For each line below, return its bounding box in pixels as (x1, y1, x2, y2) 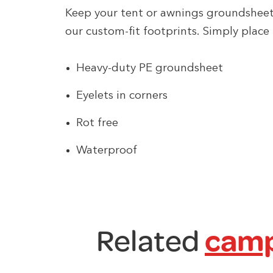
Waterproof (76, 144, 137, 157)
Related (96, 223, 205, 258)
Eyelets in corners (76, 90, 168, 102)
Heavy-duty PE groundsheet (76, 62, 223, 74)
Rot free (76, 117, 118, 129)
